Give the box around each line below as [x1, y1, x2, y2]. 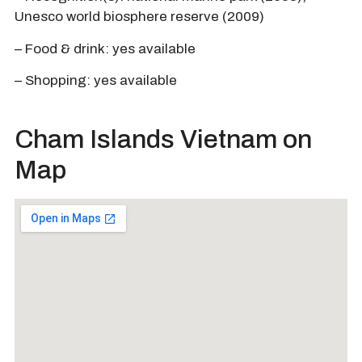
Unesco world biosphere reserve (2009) [15, 9, 264, 25]
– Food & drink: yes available [15, 40, 196, 57]
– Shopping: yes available [15, 73, 177, 88]
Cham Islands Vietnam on [15, 125, 312, 154]
